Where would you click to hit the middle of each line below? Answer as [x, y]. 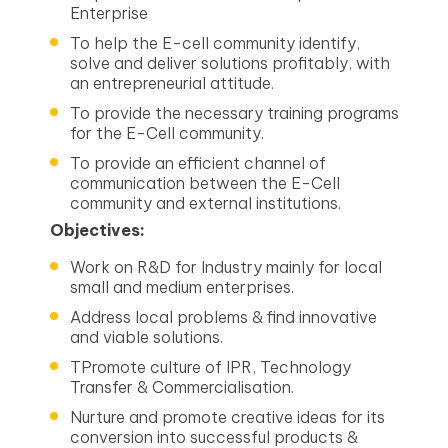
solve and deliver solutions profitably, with [230, 63]
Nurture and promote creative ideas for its [227, 417]
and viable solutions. [146, 337]
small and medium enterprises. [182, 287]
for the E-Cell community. [167, 133]
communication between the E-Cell [205, 183]
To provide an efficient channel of [198, 163]
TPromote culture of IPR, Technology [210, 367]
